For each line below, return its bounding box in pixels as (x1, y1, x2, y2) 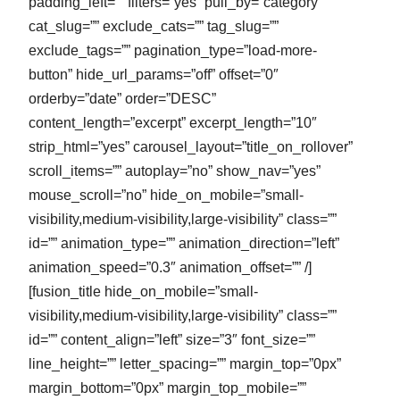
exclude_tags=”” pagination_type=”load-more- (29, 42, 317, 58)
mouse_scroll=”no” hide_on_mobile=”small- (29, 187, 304, 203)
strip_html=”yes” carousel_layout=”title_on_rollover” (29, 138, 353, 154)
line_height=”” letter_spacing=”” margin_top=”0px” (29, 355, 341, 371)
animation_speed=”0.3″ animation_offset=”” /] (29, 259, 312, 275)
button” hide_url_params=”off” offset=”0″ (29, 66, 279, 82)
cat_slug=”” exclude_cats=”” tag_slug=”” (29, 18, 279, 34)
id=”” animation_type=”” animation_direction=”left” (29, 235, 339, 251)
